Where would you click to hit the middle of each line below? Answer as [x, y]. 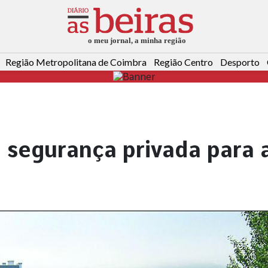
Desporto [240, 62]
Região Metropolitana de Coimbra [76, 62]
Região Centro [183, 62]
